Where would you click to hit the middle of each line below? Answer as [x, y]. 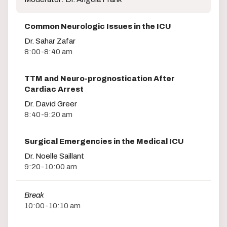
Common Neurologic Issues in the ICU [98, 27]
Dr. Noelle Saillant [54, 156]
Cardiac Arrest [54, 89]
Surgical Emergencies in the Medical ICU [104, 142]
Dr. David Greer [51, 104]
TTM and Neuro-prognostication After [100, 79]
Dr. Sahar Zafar [50, 41]
